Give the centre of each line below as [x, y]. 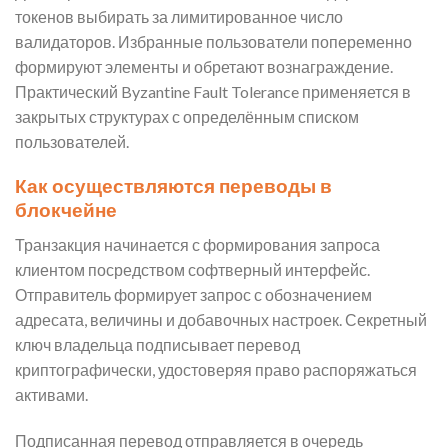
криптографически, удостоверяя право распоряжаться [216, 370]
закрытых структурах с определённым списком [187, 116]
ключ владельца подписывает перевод [157, 345]
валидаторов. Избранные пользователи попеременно [213, 41]
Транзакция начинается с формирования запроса [197, 245]
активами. [51, 395]
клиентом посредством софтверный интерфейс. [192, 270]
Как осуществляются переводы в [173, 186]
